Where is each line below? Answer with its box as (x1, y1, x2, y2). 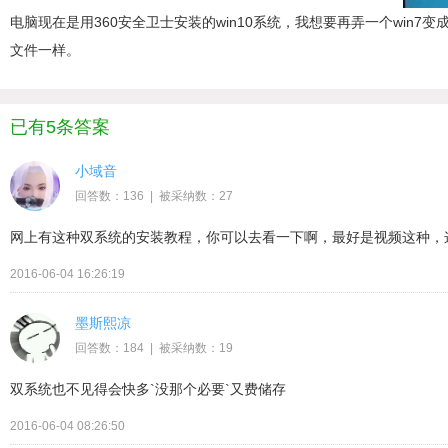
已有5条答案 (10, 117, 110, 137)
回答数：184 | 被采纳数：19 (75, 341, 233, 355)
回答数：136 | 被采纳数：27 (75, 189, 233, 203)
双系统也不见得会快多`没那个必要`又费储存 (10, 381, 286, 397)
